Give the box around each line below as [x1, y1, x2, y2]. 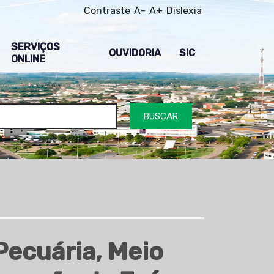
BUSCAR [144, 110, 179, 122]
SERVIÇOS [10, 41, 60, 53]
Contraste [84, 5, 130, 17]
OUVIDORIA [109, 47, 161, 59]
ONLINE [10, 53, 45, 65]
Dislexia [166, 5, 202, 17]
